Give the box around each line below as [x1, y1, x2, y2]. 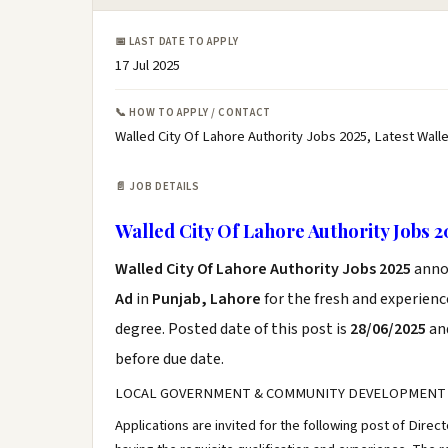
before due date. [115, 348, 224, 370]
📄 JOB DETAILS [115, 179, 200, 194]
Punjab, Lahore [152, 288, 261, 310]
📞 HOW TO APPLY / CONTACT [115, 105, 271, 120]
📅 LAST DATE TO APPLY [115, 34, 239, 49]
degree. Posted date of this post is [115, 318, 350, 340]
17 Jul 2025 [115, 55, 180, 76]
